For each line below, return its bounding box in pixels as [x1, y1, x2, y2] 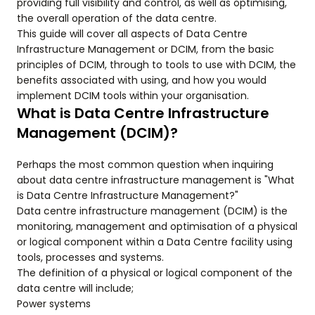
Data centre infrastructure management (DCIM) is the [17, 204, 288, 218]
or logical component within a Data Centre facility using [17, 235, 292, 249]
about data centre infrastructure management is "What [17, 173, 295, 187]
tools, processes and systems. [17, 250, 164, 264]
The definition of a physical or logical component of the [17, 266, 292, 280]
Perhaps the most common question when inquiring [17, 157, 274, 172]
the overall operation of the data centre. [17, 11, 217, 25]
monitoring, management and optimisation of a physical [17, 219, 297, 233]
